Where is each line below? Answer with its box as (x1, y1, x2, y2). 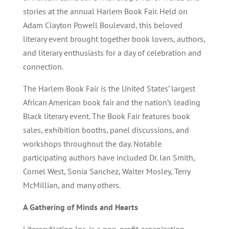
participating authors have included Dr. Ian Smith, (22, 152, 195, 163)
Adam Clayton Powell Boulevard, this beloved (22, 20, 182, 30)
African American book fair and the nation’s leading (22, 97, 200, 107)
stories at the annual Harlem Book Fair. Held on (22, 6, 188, 16)
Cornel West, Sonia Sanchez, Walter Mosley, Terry (22, 166, 190, 176)
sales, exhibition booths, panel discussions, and (22, 125, 189, 135)
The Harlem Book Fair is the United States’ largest (22, 83, 195, 94)
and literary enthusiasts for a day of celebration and (22, 48, 201, 58)
